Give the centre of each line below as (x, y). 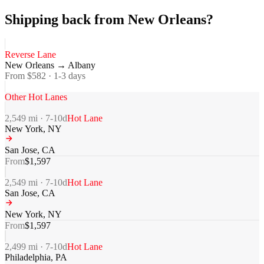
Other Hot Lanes (36, 97)
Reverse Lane (30, 55)
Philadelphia (28, 258)
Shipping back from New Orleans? (109, 19)
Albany (82, 65)
